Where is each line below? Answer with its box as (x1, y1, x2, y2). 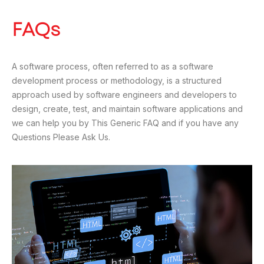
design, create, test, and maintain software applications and (12, 104, 243, 114)
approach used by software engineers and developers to (12, 90, 237, 100)
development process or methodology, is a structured (12, 75, 222, 86)
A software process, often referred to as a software (12, 61, 213, 72)
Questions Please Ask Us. (12, 132, 110, 143)
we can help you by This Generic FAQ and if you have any (12, 118, 239, 128)
